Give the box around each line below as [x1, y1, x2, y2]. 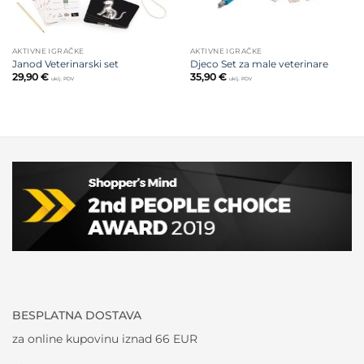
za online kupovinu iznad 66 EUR [12, 331, 197, 346]
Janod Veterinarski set [11, 57, 119, 70]
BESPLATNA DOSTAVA [12, 307, 141, 323]
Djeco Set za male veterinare [189, 57, 328, 70]
